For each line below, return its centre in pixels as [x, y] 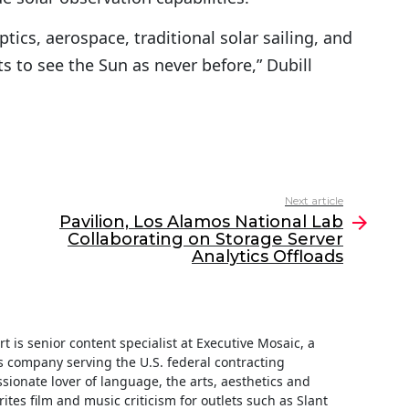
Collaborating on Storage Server [205, 239]
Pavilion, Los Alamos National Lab [201, 221]
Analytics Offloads [267, 256]
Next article [314, 200]
